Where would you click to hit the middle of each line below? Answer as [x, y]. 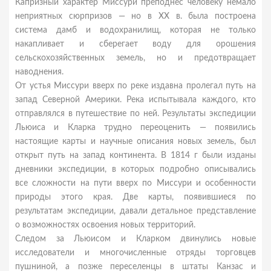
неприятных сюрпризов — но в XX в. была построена [135, 16]
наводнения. [39, 72]
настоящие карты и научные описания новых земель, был [135, 142]
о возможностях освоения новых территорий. [105, 225]
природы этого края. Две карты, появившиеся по [135, 197]
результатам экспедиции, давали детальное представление [135, 211]
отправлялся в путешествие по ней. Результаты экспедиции [135, 114]
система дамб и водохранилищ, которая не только [135, 30]
